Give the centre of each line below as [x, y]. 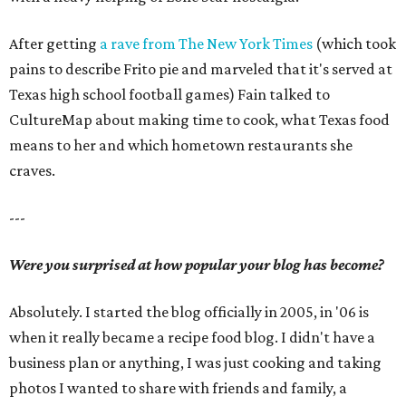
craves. [32, 170]
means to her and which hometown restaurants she [181, 145]
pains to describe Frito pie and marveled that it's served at [201, 69]
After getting [54, 43]
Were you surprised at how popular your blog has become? [197, 265]
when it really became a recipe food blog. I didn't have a [192, 337]
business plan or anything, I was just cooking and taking [195, 362]
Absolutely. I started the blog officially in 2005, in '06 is [189, 312]
